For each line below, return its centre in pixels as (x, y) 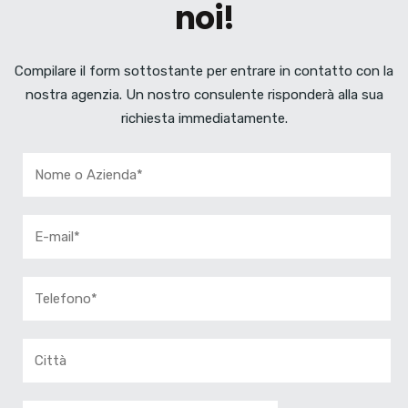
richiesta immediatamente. (204, 118)
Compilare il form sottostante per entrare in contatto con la (204, 71)
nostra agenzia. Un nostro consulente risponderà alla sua (204, 95)
